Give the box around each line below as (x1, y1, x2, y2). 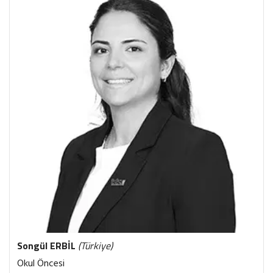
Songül (17, 238, 50, 253)
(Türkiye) (78, 238, 113, 253)
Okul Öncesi (17, 256, 65, 272)
